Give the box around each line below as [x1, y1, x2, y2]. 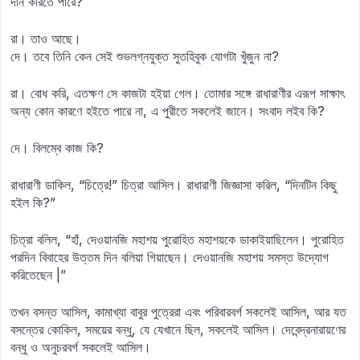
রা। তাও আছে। [10, 31, 81, 47]
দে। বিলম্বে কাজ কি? [10, 140, 104, 156]
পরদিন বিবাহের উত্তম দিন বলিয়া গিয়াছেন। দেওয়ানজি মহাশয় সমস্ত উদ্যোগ [10, 249, 329, 265]
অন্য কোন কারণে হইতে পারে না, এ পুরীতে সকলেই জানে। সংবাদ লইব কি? [10, 103, 325, 119]
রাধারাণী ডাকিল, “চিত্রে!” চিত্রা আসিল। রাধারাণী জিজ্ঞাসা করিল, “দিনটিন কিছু [10, 177, 337, 193]
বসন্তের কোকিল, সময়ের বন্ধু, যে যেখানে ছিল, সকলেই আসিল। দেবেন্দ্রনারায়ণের [10, 321, 346, 337]
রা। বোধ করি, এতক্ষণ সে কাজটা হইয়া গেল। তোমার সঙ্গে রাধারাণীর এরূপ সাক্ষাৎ [10, 85, 345, 101]
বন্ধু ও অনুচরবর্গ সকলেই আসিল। [10, 339, 151, 355]
